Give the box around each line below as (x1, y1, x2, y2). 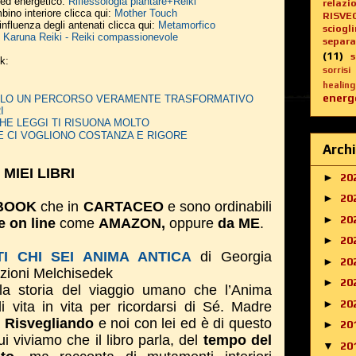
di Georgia (200, 249, 273, 265)
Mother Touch (114, 7, 177, 19)
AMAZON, (99, 215, 169, 231)
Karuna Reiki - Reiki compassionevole (3, 31, 178, 43)
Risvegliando (4, 315, 99, 331)
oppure (169, 215, 218, 231)
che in (41, 199, 83, 215)
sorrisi (323, 65, 350, 75)
